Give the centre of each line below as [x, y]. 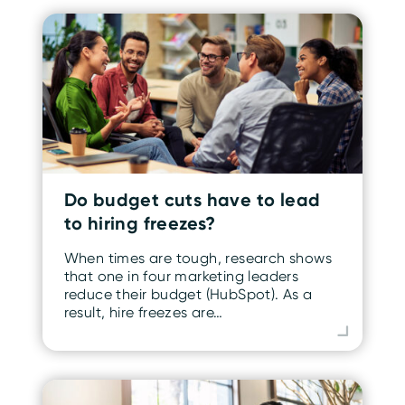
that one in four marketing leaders [181, 276]
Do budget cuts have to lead [192, 199]
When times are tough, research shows [198, 258]
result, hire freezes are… [143, 312]
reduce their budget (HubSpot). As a [188, 294]
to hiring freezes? [140, 222]
